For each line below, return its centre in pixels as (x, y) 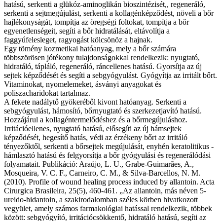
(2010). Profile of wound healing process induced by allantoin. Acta (109, 182)
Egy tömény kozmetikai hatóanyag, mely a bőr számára (90, 49)
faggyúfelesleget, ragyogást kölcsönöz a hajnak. (78, 40)
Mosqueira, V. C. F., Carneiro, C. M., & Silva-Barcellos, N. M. (102, 173)
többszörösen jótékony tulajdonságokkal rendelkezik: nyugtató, (102, 58)
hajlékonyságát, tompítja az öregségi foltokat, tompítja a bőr (96, 22)
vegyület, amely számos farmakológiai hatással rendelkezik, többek (108, 209)
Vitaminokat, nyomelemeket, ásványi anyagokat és (83, 84)
